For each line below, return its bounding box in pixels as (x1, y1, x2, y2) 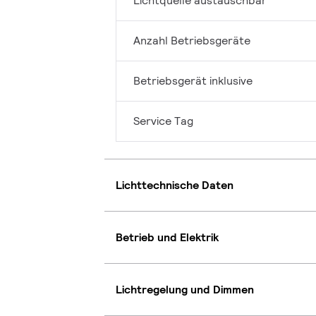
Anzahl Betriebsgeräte (133, 33, 250, 49)
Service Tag (133, 114, 193, 129)
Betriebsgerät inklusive (133, 73, 253, 89)
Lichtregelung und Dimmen (116, 281, 254, 297)
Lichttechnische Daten (116, 177, 233, 193)
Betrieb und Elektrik (116, 229, 219, 245)
